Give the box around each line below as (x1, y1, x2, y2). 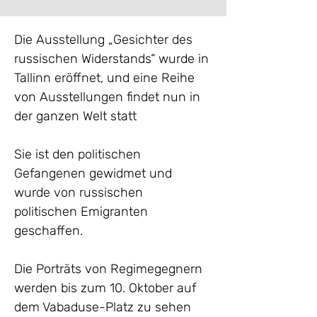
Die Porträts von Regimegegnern (14, 261, 206, 277)
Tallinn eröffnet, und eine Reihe (14, 70, 198, 86)
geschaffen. (14, 223, 83, 238)
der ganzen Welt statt (14, 108, 137, 124)
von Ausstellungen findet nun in (14, 89, 204, 105)
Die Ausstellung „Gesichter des (14, 32, 196, 47)
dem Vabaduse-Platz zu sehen (14, 299, 195, 315)
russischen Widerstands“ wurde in (14, 51, 212, 67)
